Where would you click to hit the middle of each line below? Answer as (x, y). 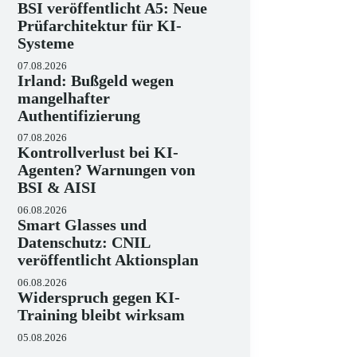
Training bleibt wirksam (102, 314)
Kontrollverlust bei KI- (98, 153)
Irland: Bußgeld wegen (96, 80)
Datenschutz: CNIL (84, 243)
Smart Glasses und (82, 225)
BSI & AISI (57, 188)
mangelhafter (64, 98)
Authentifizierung (79, 115)
